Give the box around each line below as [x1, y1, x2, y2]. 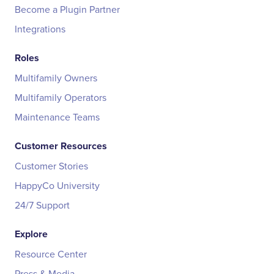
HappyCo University [15, 178, 100, 192]
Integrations [15, 21, 65, 35]
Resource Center [15, 246, 87, 261]
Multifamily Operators [15, 90, 106, 104]
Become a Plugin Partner [15, 2, 120, 16]
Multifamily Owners [15, 70, 97, 84]
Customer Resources [15, 138, 107, 153]
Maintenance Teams [15, 109, 100, 124]
